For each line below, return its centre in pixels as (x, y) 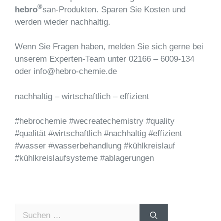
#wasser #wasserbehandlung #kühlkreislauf (95, 146)
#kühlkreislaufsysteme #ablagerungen (84, 158)
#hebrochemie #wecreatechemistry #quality (95, 121)
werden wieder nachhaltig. (63, 22)
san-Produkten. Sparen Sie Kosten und (114, 9)
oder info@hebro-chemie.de (66, 72)
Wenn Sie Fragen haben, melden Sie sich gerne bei (109, 47)
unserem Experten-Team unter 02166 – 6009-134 (105, 59)
